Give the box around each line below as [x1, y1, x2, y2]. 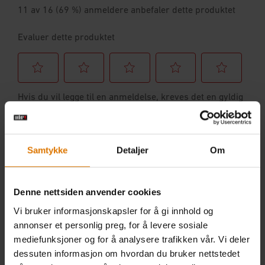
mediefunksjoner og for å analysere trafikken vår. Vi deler [14, 234, 250, 244]
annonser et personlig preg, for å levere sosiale [14, 219, 208, 230]
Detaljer [116, 145, 149, 156]
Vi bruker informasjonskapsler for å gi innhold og [14, 205, 214, 216]
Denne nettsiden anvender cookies [14, 187, 161, 198]
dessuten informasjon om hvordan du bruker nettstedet [14, 248, 240, 258]
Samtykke [27, 145, 68, 156]
